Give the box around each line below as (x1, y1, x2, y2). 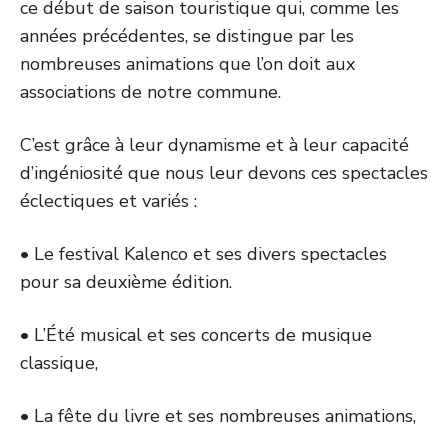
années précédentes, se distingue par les (20, 24, 354, 48)
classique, (20, 351, 98, 375)
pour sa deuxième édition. (20, 270, 232, 294)
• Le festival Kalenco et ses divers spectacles (20, 242, 387, 266)
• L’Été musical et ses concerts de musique (20, 323, 372, 347)
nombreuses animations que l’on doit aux (20, 52, 355, 76)
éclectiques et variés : (20, 189, 197, 213)
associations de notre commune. (20, 80, 281, 104)
